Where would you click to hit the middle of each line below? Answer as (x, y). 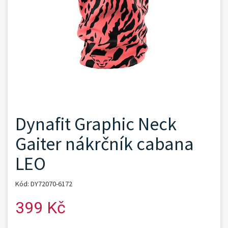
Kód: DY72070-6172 (44, 184)
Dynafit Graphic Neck (96, 124)
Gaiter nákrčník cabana (105, 144)
